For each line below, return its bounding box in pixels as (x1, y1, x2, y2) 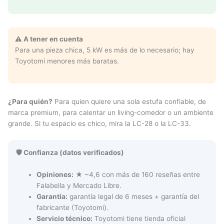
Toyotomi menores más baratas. (15, 56, 119, 65)
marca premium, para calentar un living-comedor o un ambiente (8, 108, 213, 117)
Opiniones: (36, 170, 74, 179)
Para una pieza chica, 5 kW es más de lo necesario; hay (15, 45, 194, 54)
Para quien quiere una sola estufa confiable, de (52, 97, 206, 106)
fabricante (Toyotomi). (36, 203, 109, 212)
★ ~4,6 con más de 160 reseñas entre (73, 170, 200, 179)
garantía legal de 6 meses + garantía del (67, 192, 199, 201)
